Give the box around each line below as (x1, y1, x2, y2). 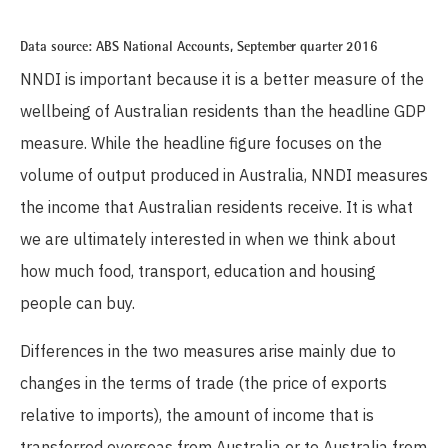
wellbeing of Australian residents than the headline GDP (20, 101, 426, 122)
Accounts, (176, 40, 234, 55)
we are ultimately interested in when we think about (20, 229, 396, 250)
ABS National (95, 40, 174, 55)
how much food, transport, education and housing (20, 261, 376, 282)
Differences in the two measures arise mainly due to (20, 341, 396, 362)
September (237, 40, 297, 55)
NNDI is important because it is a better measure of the (20, 69, 424, 90)
